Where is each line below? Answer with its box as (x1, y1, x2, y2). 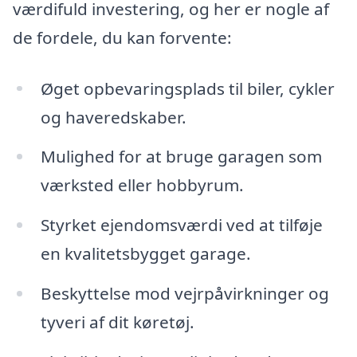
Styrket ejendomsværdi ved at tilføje (40, 214, 323, 237)
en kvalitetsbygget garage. (40, 242, 251, 265)
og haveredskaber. (40, 105, 186, 128)
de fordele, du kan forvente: (13, 25, 232, 49)
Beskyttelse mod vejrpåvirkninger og (40, 282, 329, 305)
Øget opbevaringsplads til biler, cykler (40, 76, 335, 100)
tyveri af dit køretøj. (40, 311, 194, 334)
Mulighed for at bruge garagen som (40, 145, 322, 168)
